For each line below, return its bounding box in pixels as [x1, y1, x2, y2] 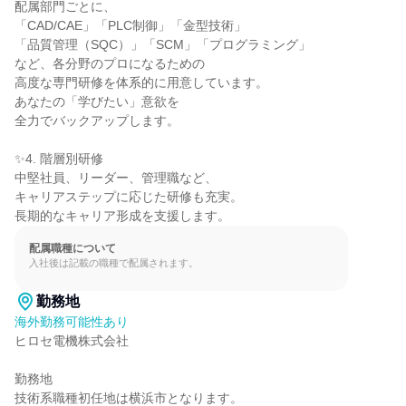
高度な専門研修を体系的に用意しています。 [14, 75, 268, 90]
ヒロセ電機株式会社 [14, 333, 129, 348]
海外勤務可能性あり [14, 314, 129, 329]
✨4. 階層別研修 [14, 151, 103, 166]
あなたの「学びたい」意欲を [14, 94, 179, 109]
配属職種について [29, 242, 116, 255]
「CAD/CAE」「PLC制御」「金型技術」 [14, 18, 246, 33]
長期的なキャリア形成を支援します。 [14, 208, 230, 223]
